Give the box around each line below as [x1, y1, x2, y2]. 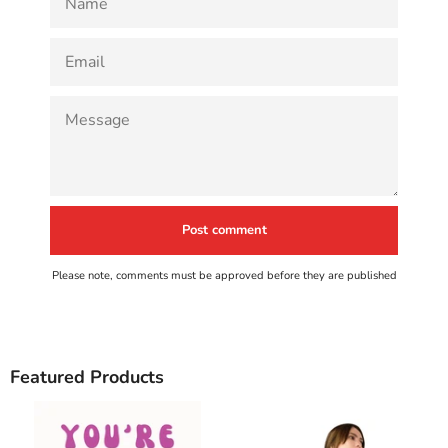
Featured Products [10, 364, 164, 389]
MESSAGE [50, 95, 108, 112]
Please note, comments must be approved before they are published [51, 267, 397, 283]
